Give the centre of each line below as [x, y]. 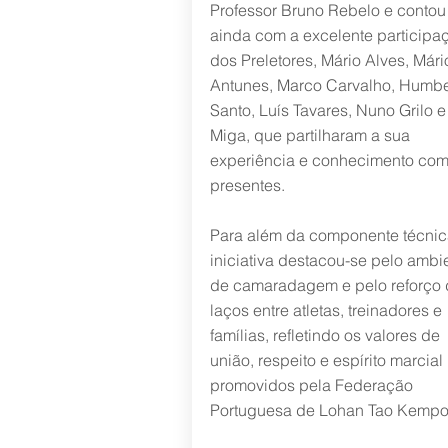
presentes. [247, 185]
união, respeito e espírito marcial [326, 360]
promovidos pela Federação [311, 385]
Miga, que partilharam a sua [309, 135]
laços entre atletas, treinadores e [325, 310]
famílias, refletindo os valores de [324, 335]
